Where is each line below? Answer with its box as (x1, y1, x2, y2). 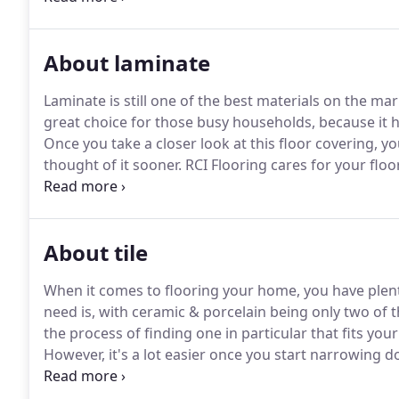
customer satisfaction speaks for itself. (44, 176, 305, 196)
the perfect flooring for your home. (44, 198, 281, 217)
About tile (44, 238, 148, 267)
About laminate (44, 48, 210, 77)
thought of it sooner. (44, 155, 182, 175)
